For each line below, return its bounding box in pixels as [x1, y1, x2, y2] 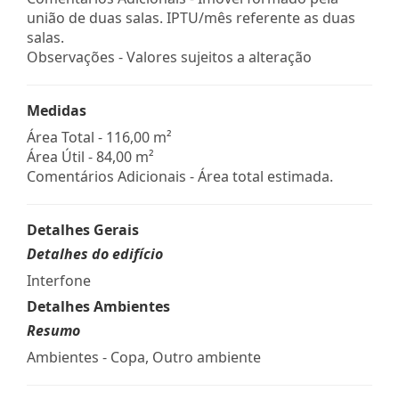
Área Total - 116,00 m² [27, 126, 172, 147]
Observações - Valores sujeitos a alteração [27, 46, 312, 67]
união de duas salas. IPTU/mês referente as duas [27, 7, 355, 28]
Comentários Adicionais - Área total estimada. [27, 166, 333, 186]
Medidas [27, 100, 86, 120]
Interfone [27, 270, 91, 290]
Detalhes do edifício [27, 243, 163, 264]
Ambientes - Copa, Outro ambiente [27, 346, 261, 367]
